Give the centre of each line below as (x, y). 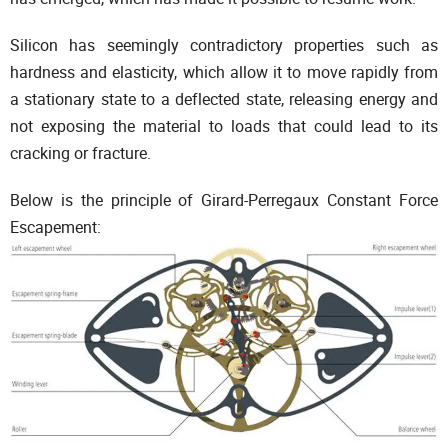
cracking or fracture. (82, 153)
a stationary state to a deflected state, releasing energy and (224, 99)
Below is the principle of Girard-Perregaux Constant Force (224, 200)
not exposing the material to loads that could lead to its (224, 126)
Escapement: (55, 227)
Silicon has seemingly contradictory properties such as (224, 45)
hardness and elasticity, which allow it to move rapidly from (224, 72)
